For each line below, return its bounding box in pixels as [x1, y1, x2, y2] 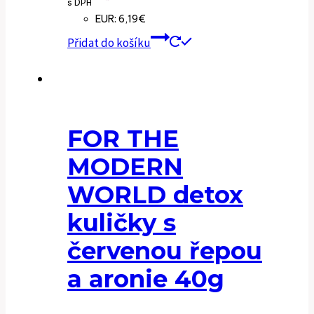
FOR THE [67, 124, 179, 154]
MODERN [67, 152, 183, 182]
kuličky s [67, 208, 176, 238]
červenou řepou [67, 236, 262, 266]
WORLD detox [67, 180, 243, 210]
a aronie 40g [67, 264, 224, 294]
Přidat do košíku [67, 35, 151, 51]
